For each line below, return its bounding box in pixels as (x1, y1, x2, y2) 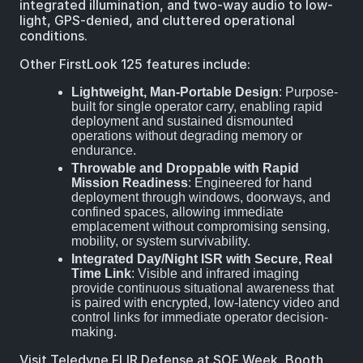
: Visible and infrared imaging (131, 267, 299, 281)
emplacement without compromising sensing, (71, 220, 330, 234)
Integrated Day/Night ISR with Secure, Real (71, 252, 332, 267)
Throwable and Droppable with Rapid (71, 161, 299, 176)
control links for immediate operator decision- (71, 310, 328, 325)
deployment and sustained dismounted (71, 114, 293, 129)
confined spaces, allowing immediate (71, 205, 284, 220)
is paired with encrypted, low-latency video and (71, 296, 340, 310)
